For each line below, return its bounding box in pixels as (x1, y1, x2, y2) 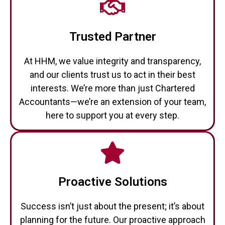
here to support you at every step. (46, 110, 179, 121)
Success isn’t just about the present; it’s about (21, 201, 204, 211)
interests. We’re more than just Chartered (30, 83, 195, 93)
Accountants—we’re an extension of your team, (19, 96, 206, 107)
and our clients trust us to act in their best (30, 69, 195, 80)
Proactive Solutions (58, 175, 167, 189)
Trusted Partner (69, 30, 156, 44)
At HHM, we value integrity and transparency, (24, 56, 201, 66)
